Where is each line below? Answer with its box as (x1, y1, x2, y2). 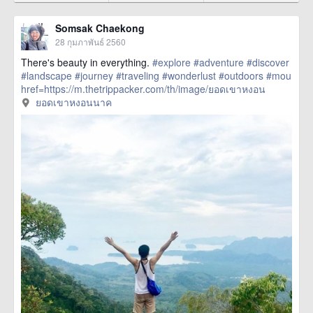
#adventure (194, 55, 244, 69)
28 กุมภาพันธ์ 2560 (55, 36, 126, 48)
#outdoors (219, 68, 263, 82)
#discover (247, 55, 289, 69)
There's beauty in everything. (21, 55, 152, 69)
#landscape (21, 68, 72, 82)
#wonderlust (162, 68, 216, 82)
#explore (152, 55, 191, 69)
